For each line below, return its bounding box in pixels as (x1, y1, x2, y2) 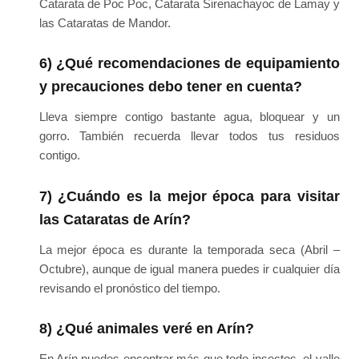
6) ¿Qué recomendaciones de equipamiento (38, 55, 340, 72)
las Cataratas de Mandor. (38, 15, 171, 30)
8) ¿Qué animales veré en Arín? (38, 321, 254, 337)
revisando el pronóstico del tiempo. (38, 280, 220, 295)
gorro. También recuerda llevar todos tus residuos (38, 129, 340, 143)
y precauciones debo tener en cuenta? (38, 79, 302, 95)
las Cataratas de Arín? (38, 211, 191, 228)
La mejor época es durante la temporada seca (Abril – (38, 242, 340, 256)
